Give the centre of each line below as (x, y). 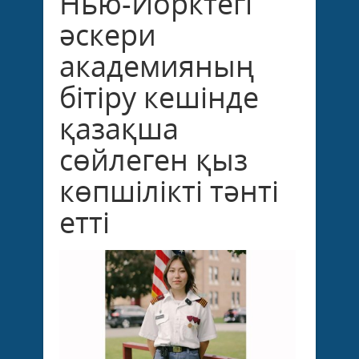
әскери (108, 34)
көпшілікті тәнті (169, 191)
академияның (157, 66)
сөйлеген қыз (153, 159)
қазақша (119, 128)
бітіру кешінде (159, 97)
